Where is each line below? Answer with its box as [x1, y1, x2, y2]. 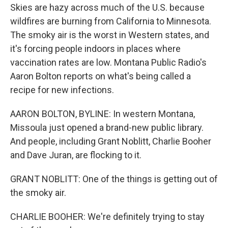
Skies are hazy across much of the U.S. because [10, 2, 205, 13]
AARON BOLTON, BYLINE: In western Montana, [10, 108, 195, 119]
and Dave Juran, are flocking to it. [10, 150, 141, 160]
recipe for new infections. [10, 84, 114, 95]
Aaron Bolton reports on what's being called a [10, 71, 191, 81]
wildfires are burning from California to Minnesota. [10, 16, 211, 26]
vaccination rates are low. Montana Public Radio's [10, 57, 207, 68]
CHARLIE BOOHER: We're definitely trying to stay [10, 211, 205, 222]
